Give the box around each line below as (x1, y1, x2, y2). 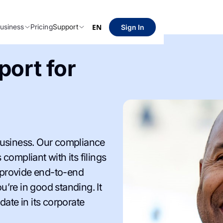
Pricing (30, 22, 53, 31)
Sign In (120, 23, 144, 31)
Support (52, 22, 79, 31)
